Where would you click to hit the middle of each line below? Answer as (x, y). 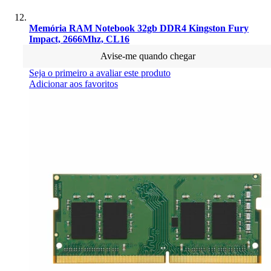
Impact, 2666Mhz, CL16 (79, 39)
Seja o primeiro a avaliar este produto (100, 73)
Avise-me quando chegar (148, 56)
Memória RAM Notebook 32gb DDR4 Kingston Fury (139, 28)
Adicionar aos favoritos (73, 83)
